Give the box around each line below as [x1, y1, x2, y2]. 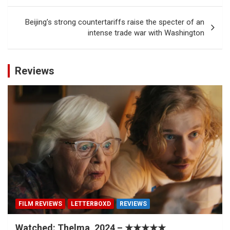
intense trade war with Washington [88, 28, 204, 37]
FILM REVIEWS [18, 200, 62, 207]
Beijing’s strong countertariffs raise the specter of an [25, 17, 204, 27]
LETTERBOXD [71, 200, 111, 207]
